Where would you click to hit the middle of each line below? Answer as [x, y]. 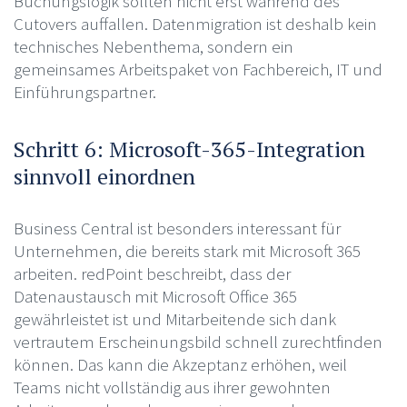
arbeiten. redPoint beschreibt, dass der [152, 273]
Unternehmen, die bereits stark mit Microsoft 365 [187, 250]
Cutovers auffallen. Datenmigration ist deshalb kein [195, 23]
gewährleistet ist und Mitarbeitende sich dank [174, 318]
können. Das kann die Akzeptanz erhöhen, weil [180, 364]
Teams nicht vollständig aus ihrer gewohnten [172, 387]
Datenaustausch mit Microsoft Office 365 [155, 296]
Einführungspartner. [84, 91]
